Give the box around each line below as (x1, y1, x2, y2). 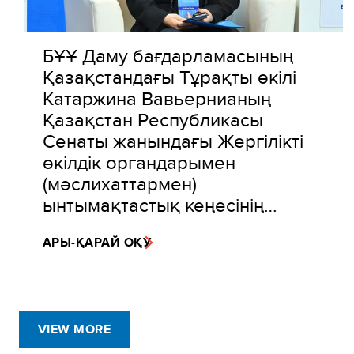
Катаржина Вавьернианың (43, 84, 271, 111)
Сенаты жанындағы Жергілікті (43, 126, 303, 154)
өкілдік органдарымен (43, 148, 235, 175)
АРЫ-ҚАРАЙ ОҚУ (43, 232, 152, 251)
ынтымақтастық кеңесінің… (43, 190, 277, 218)
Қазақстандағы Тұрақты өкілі (43, 62, 296, 90)
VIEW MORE (38, 319, 111, 338)
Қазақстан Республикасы (43, 105, 263, 133)
